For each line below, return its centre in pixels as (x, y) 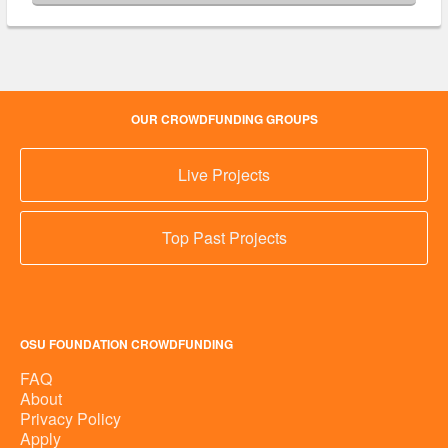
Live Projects (224, 175)
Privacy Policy (70, 419)
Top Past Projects (224, 238)
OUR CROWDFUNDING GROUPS (224, 119)
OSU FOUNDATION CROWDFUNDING (126, 344)
